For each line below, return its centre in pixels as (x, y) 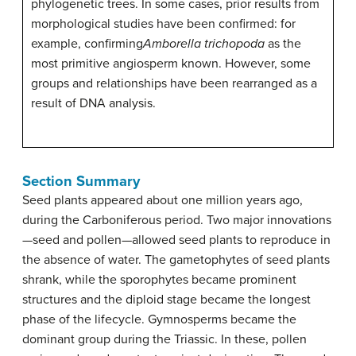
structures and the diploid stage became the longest (166, 300)
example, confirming (87, 44)
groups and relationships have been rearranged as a (174, 83)
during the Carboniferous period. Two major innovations (177, 220)
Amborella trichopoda (205, 44)
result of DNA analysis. (93, 103)
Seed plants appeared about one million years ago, (163, 200)
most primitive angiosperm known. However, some (171, 64)
